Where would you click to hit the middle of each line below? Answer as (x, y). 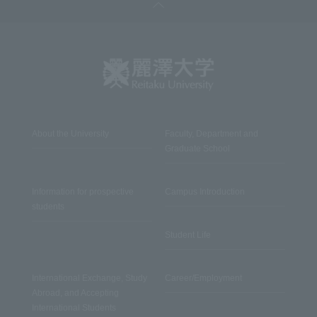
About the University (70, 134)
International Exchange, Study (89, 278)
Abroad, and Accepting (75, 293)
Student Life (188, 235)
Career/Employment (203, 278)
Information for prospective (82, 192)
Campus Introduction (204, 192)
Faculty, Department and (211, 134)
